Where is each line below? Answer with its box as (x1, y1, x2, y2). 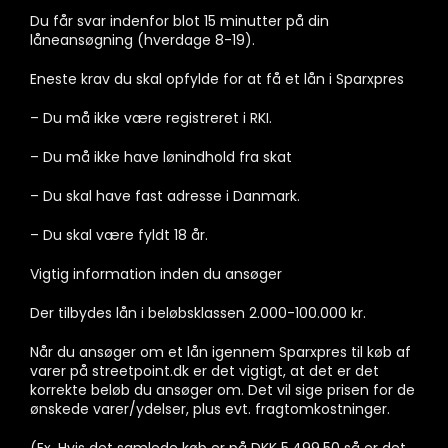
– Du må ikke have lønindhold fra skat (30, 146, 292, 167)
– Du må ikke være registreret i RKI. (30, 107, 272, 128)
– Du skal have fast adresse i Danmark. (30, 185, 300, 206)
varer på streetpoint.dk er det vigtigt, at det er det (30, 360, 379, 381)
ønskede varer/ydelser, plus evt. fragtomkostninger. (30, 398, 390, 419)
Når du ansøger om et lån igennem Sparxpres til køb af (30, 341, 411, 362)
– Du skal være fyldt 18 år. (30, 224, 208, 245)
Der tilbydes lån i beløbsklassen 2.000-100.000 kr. (30, 302, 366, 323)
